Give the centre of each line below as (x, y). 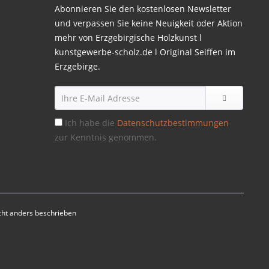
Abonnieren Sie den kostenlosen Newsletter (143, 9)
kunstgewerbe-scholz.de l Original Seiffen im (145, 52)
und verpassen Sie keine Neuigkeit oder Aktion (149, 23)
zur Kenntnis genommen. (106, 137)
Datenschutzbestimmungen (173, 123)
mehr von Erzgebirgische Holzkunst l (128, 38)
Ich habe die (91, 123)
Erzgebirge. (77, 66)
